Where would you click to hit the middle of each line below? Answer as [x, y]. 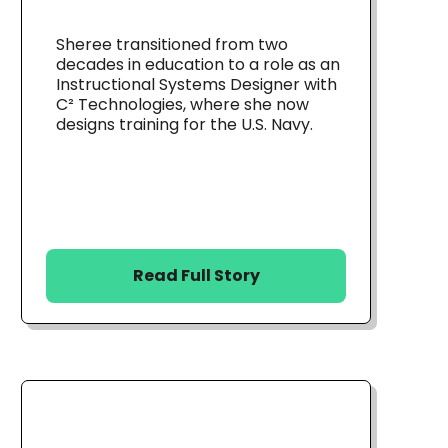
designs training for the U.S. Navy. [184, 124]
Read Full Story [196, 275]
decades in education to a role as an [198, 64]
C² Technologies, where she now [182, 104]
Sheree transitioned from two [172, 44]
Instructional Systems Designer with [196, 84]
